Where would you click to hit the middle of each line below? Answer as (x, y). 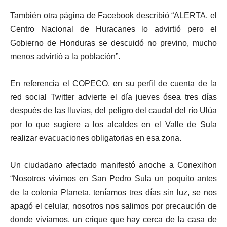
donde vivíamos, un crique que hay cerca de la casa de (113, 219)
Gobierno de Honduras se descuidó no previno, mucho (113, 43)
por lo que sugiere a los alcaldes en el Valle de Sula (113, 124)
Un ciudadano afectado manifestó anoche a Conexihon (113, 165)
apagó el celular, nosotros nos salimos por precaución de (113, 206)
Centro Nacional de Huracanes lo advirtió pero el (113, 29)
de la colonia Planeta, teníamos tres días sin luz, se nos (113, 192)
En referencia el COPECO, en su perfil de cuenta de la (113, 83)
